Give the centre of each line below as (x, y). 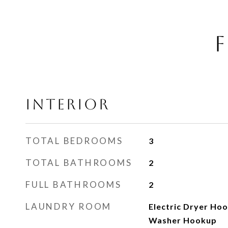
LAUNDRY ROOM (68, 206)
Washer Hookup (182, 220)
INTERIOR (68, 104)
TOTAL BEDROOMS (74, 141)
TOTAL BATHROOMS (79, 163)
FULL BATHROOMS (74, 184)
